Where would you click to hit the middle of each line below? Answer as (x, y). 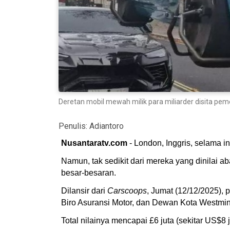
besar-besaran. (89, 172)
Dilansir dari (84, 190)
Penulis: (74, 126)
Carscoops (127, 190)
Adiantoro (107, 126)
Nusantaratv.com (94, 143)
